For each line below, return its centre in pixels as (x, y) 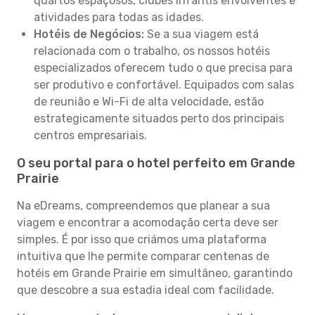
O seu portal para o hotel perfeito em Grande (156, 163)
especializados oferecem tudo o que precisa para (163, 68)
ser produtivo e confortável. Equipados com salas (164, 85)
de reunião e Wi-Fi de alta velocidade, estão (149, 102)
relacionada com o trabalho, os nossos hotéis (152, 51)
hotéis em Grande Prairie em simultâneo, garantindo (155, 273)
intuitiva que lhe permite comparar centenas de (143, 256)
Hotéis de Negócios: (89, 34)
